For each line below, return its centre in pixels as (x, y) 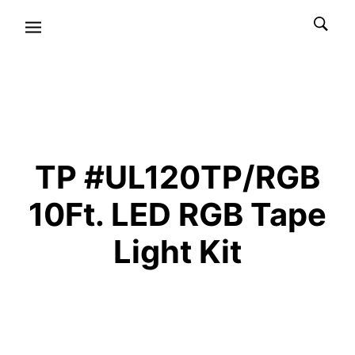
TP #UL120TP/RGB (177, 177)
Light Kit (177, 252)
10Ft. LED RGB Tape (177, 214)
